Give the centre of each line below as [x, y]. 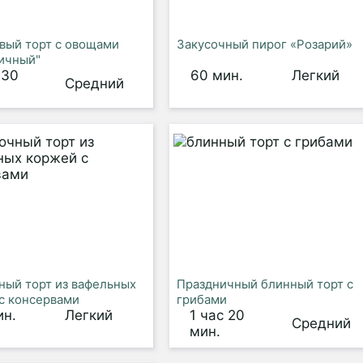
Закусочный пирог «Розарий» [264, 44]
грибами [201, 299]
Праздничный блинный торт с [265, 284]
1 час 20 [218, 315]
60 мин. [216, 75]
